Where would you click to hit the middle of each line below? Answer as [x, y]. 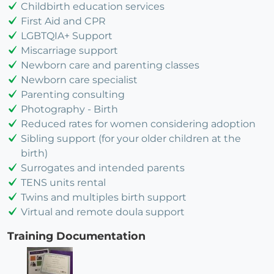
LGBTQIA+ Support [67, 35]
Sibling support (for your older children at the [131, 138]
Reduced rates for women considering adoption [138, 124]
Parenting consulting [73, 94]
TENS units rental [63, 182]
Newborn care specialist [79, 80]
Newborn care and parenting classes [110, 65]
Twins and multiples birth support [104, 197]
